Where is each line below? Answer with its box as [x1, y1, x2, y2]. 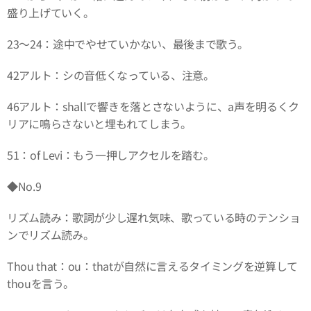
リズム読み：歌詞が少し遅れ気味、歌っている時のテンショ [7, 208, 301, 226]
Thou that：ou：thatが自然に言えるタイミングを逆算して [7, 257, 299, 274]
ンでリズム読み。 [7, 226, 94, 243]
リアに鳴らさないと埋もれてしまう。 [7, 115, 192, 132]
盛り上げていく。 [7, 3, 94, 21]
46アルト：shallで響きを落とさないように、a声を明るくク [7, 97, 300, 115]
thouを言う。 [7, 274, 74, 292]
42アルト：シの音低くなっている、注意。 [7, 66, 215, 83]
